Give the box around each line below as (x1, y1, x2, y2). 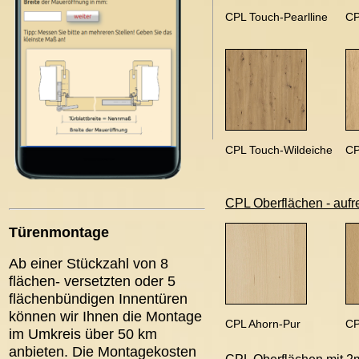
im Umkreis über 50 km (9, 325, 157, 342)
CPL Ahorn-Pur (225, 317, 301, 330)
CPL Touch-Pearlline (225, 10, 328, 23)
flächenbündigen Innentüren (9, 290, 188, 307)
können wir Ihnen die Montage (9, 308, 202, 325)
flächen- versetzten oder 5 (9, 272, 175, 289)
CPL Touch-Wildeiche (225, 143, 333, 156)
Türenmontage (9, 224, 109, 240)
